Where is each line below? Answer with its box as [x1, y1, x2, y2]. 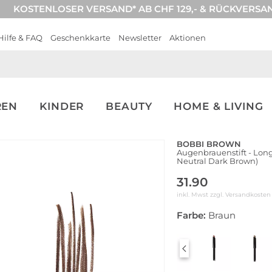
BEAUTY [106, 100, 152, 112]
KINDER [39, 100, 84, 112]
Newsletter [118, 33, 161, 42]
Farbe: [177, 209, 206, 221]
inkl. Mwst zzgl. [177, 190, 225, 199]
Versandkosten [225, 190, 271, 199]
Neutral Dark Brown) [177, 155, 258, 166]
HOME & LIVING [174, 100, 263, 112]
